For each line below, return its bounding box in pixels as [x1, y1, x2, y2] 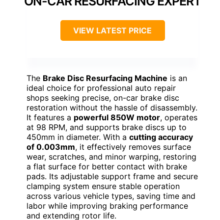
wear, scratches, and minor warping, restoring [27, 152, 196, 162]
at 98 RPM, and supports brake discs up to [27, 122, 187, 133]
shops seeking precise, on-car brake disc [27, 93, 179, 103]
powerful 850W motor [74, 112, 160, 123]
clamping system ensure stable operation [27, 181, 180, 192]
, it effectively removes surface [75, 142, 191, 152]
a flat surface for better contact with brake [27, 162, 187, 172]
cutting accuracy [129, 132, 193, 142]
